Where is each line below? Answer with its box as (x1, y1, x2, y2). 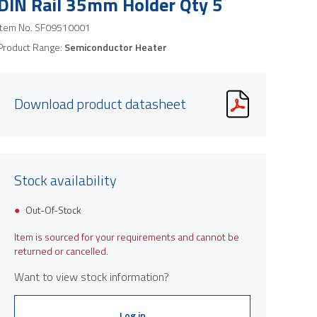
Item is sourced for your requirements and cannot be (14, 229, 239, 244)
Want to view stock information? (14, 267, 169, 285)
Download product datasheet (14, 92, 186, 115)
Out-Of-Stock (25, 202, 81, 217)
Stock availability (14, 168, 117, 191)
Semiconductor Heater (64, 39, 167, 54)
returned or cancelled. (14, 243, 108, 258)
